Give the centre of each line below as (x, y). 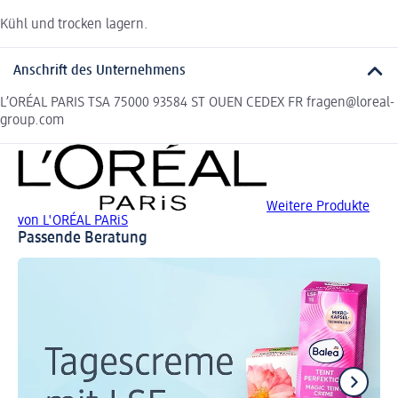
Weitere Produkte (318, 207)
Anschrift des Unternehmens (99, 72)
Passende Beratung (83, 239)
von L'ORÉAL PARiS (73, 222)
